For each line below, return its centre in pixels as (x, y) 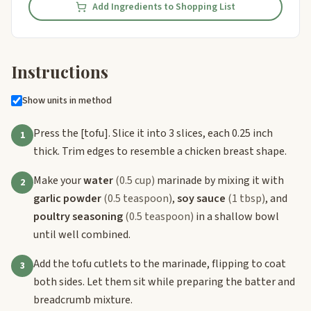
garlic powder (67, 198)
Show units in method (67, 100)
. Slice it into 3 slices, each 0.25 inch (191, 133)
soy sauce (201, 198)
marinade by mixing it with (219, 180)
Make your (58, 180)
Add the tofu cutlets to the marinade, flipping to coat (160, 263)
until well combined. (82, 234)
